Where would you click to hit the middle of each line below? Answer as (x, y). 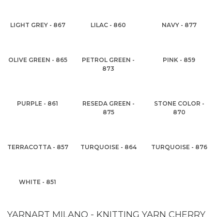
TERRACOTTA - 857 (38, 147)
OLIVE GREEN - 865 (38, 60)
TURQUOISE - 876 (179, 147)
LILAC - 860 (108, 25)
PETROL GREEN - (108, 60)
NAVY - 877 (179, 25)
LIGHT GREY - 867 (38, 25)
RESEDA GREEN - (108, 103)
